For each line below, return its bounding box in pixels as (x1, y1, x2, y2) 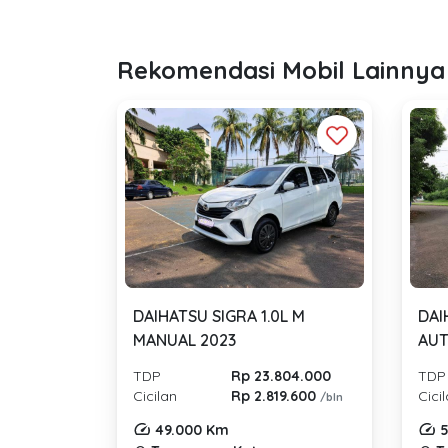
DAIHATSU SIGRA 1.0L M (133, 305, 305, 326)
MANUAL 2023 (133, 329, 236, 350)
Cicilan (133, 386, 177, 405)
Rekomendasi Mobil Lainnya (117, 55, 445, 86)
